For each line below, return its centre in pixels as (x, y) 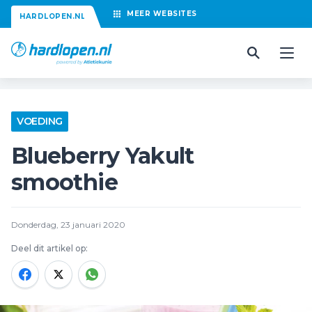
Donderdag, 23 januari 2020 (68, 225)
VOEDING (40, 121)
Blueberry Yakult (103, 156)
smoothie (64, 182)
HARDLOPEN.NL (52, 16)
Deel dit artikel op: (49, 248)
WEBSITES (175, 14)
